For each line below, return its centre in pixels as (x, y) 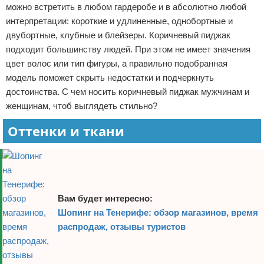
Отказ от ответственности (69, 16)
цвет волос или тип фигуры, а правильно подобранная (117, 63)
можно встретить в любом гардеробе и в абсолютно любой (126, 7)
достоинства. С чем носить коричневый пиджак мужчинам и (128, 92)
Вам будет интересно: (105, 198)
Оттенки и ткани (66, 131)
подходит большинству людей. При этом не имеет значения (128, 49)
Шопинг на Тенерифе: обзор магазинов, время (158, 212)
